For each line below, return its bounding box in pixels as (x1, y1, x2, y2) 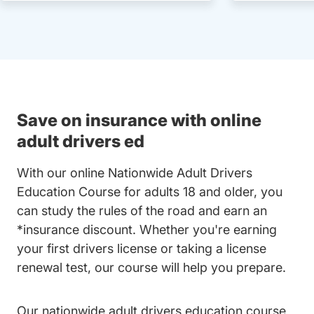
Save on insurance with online (17, 110, 261, 131)
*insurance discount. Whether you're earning (17, 222, 277, 238)
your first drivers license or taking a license (17, 241, 266, 257)
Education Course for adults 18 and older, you (17, 184, 282, 200)
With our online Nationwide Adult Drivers (17, 165, 252, 181)
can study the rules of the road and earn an (17, 203, 267, 219)
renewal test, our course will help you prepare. (17, 260, 286, 275)
